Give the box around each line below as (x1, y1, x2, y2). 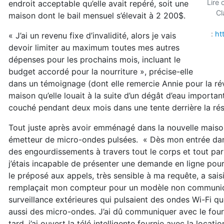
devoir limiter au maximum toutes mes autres (8, 42, 179, 52)
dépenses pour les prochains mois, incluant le (8, 54, 180, 64)
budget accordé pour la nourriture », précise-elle (8, 66, 193, 76)
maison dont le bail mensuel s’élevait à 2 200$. (8, 10, 188, 20)
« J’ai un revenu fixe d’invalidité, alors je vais (8, 30, 176, 40)
